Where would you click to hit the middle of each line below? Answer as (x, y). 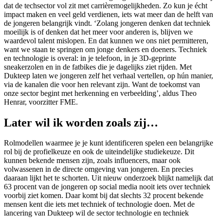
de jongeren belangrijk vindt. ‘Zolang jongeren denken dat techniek (107, 23)
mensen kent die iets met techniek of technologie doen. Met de (99, 204)
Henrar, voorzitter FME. (41, 102)
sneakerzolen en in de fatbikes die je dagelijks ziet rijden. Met (98, 67)
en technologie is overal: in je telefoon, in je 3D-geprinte (90, 58)
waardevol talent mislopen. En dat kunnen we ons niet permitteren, (106, 40)
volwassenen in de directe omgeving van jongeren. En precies (99, 169)
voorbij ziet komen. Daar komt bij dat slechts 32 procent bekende (104, 196)
